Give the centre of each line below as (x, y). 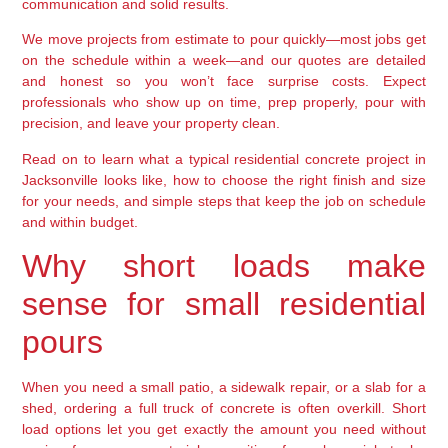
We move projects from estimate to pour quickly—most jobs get (224, 39)
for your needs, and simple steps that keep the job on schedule (224, 200)
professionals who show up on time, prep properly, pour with (224, 102)
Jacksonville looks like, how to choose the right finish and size (224, 179)
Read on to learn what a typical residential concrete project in (224, 158)
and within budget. (80, 221)
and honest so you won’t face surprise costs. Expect (224, 81)
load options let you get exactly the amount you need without (224, 429)
